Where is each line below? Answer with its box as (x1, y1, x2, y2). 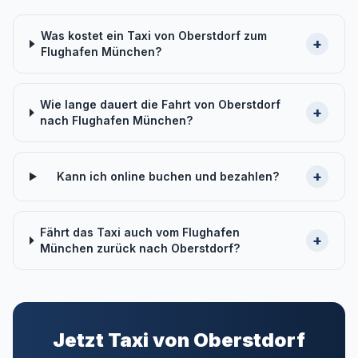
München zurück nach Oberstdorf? (40, 241, 241, 255)
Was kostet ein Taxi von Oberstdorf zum (41, 29, 267, 42)
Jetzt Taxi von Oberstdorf (53, 328, 305, 352)
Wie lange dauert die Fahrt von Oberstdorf (40, 97, 281, 111)
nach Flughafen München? (40, 113, 193, 127)
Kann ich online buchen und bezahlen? (57, 169, 280, 183)
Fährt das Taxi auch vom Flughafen (40, 225, 241, 239)
